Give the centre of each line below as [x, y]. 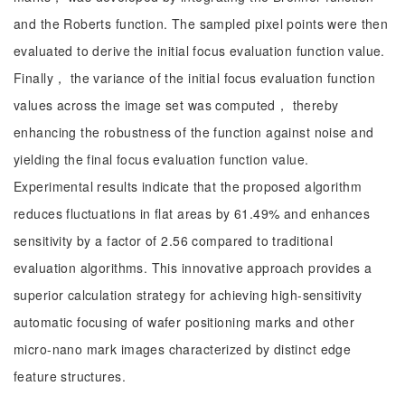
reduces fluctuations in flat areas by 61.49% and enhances [192, 213]
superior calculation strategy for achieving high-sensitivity [188, 295]
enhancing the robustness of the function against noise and [194, 132]
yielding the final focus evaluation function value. [161, 159]
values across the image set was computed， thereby [176, 105]
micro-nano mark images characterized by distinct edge [183, 349]
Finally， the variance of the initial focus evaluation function [195, 78]
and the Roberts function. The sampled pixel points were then [201, 24]
